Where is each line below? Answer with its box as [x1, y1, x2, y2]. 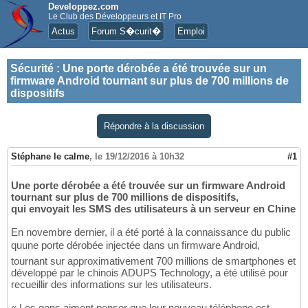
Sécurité [10, 63, 54, 74]
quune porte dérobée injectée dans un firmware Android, [11, 239, 260, 252]
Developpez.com [48, 1, 119, 12]
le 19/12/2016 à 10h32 [95, 151, 184, 162]
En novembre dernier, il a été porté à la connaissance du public [11, 226, 291, 239]
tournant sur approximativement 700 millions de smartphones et [11, 255, 296, 267]
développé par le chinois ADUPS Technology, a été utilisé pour [11, 267, 288, 279]
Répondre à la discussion [104, 121, 204, 131]
